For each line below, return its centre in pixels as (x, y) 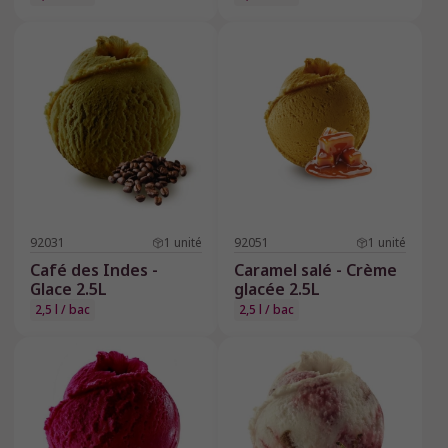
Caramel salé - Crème (315, 270)
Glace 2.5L (68, 289)
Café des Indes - (94, 270)
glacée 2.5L (277, 289)
